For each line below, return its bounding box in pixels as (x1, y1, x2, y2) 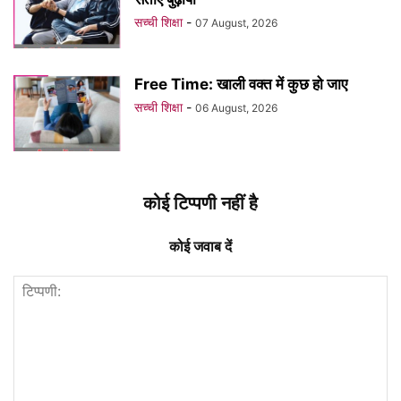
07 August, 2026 (195, 16, 277, 30)
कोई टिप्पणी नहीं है (143, 192, 258, 215)
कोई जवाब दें (169, 237, 232, 256)
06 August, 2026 (195, 101, 277, 115)
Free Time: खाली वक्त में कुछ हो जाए (134, 75, 347, 94)
